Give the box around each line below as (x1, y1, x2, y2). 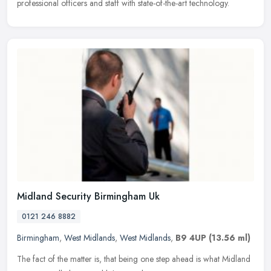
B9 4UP (175, 231, 206, 244)
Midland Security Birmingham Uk (17, 189, 160, 203)
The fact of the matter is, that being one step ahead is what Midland (17, 252, 250, 265)
